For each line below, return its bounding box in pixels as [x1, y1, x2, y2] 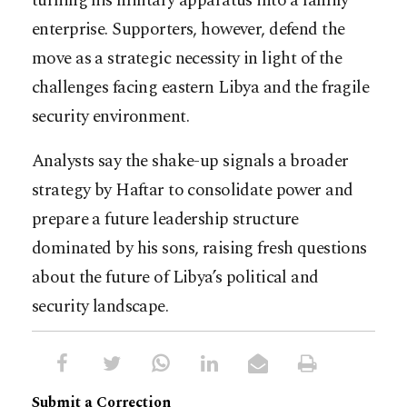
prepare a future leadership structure [32, 206, 299, 233]
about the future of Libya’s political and [32, 264, 319, 292]
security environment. [32, 104, 190, 131]
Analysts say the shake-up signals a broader [32, 148, 349, 175]
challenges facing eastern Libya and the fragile [32, 74, 370, 102]
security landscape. [32, 293, 169, 321]
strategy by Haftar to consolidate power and [32, 177, 353, 204]
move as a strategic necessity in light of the [32, 45, 342, 73]
